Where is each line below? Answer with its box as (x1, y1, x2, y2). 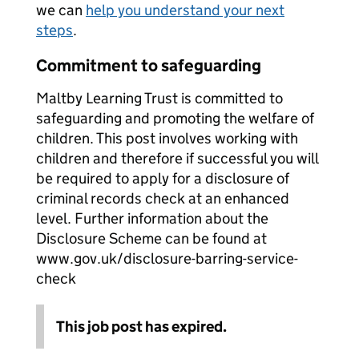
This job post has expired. (56, 317, 227, 336)
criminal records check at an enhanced (36, 189, 289, 208)
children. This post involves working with (36, 129, 298, 147)
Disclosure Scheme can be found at (36, 229, 267, 248)
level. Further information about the (36, 209, 268, 228)
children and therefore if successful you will (36, 149, 318, 167)
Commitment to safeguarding (36, 55, 261, 76)
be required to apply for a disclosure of (36, 169, 289, 188)
